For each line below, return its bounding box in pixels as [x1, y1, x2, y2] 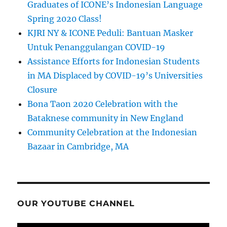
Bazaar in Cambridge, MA [27, 141, 129, 152]
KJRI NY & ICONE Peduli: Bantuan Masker [27, 27, 194, 38]
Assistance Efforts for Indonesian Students [27, 56, 200, 66]
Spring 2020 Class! [27, 13, 102, 24]
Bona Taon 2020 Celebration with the [27, 98, 178, 109]
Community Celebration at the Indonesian [27, 127, 198, 137]
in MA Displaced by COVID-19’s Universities [27, 70, 203, 81]
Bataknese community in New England [27, 112, 184, 123]
